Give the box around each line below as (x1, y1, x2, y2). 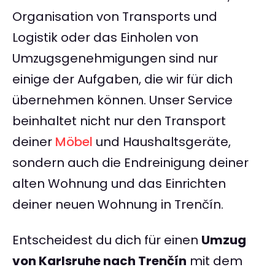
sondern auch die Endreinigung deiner (12, 154, 249, 172)
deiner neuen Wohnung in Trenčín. (12, 196, 223, 214)
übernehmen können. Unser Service (12, 91, 233, 109)
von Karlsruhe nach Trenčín (12, 252, 187, 270)
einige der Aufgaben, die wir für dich (12, 71, 233, 88)
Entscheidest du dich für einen (12, 231, 201, 249)
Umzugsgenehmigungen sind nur (12, 50, 218, 68)
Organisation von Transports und (12, 8, 217, 26)
